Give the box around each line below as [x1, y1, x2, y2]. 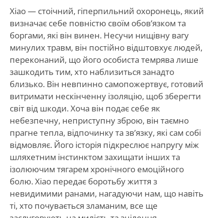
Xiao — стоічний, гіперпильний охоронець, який [9, 5, 204, 17]
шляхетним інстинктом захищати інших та [9, 151, 180, 163]
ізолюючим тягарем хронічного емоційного [9, 163, 184, 175]
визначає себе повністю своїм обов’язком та [9, 17, 186, 29]
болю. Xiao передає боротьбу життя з [9, 175, 157, 187]
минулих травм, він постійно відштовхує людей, [9, 41, 202, 53]
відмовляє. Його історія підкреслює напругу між [9, 139, 199, 150]
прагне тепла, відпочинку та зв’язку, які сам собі [9, 127, 201, 138]
